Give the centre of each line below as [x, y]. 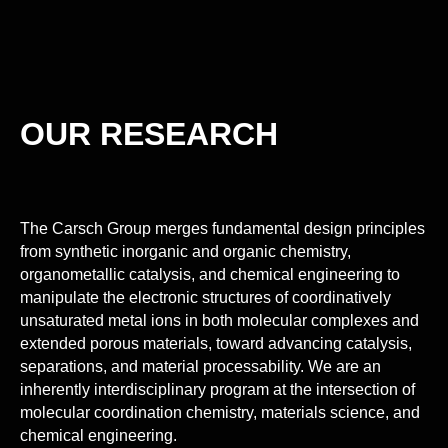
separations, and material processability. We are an [200, 366]
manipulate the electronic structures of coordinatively [205, 297]
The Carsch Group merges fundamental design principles [222, 228]
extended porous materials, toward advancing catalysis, [216, 343]
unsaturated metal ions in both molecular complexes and [219, 320]
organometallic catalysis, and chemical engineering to [210, 274]
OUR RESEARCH [149, 134]
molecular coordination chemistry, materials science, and [220, 412]
